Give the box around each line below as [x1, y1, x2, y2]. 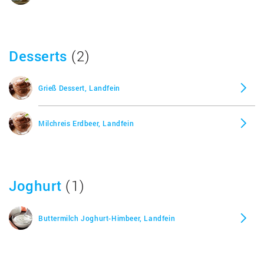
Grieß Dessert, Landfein [38, 83, 120, 93]
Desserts [9, 46, 67, 65]
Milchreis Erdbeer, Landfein [38, 118, 134, 128]
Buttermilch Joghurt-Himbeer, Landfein [38, 213, 176, 223]
